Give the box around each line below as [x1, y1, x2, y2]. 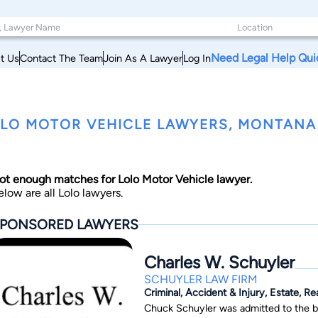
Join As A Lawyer [104, 51, 182, 65]
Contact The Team [20, 51, 103, 65]
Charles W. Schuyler [144, 251, 295, 273]
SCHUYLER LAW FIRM [144, 272, 258, 286]
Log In [183, 51, 211, 65]
